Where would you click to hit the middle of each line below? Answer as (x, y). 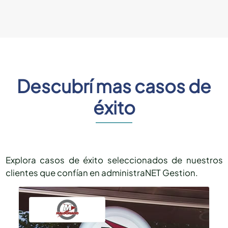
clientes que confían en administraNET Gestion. (102, 173)
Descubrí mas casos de (114, 86)
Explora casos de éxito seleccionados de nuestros (114, 160)
